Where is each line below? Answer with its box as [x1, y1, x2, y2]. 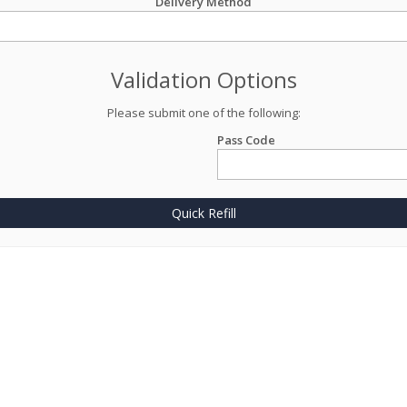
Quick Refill [171, 204, 236, 222]
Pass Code [217, 132, 275, 148]
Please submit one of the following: [106, 104, 301, 121]
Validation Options [110, 65, 297, 94]
